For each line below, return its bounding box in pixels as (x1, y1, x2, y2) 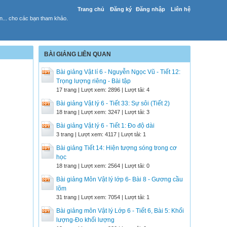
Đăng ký (110, 6, 132, 12)
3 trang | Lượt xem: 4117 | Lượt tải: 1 (56, 131, 146, 137)
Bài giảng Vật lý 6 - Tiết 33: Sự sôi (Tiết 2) (56, 100, 170, 107)
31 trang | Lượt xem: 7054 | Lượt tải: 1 (56, 194, 149, 200)
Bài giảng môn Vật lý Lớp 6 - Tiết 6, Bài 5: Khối (56, 207, 184, 214)
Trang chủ (78, 6, 104, 12)
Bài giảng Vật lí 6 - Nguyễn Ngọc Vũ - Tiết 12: (56, 68, 180, 75)
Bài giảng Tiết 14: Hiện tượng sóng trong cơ (56, 144, 177, 152)
